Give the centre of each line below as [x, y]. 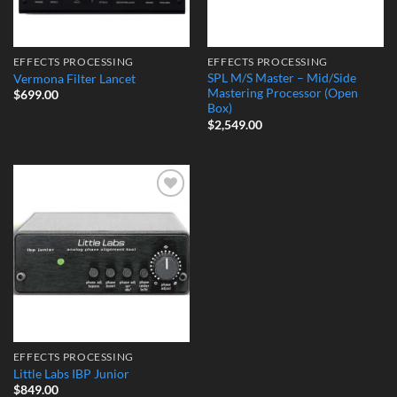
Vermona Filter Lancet [74, 78]
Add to [162, 209]
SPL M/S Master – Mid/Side [281, 78]
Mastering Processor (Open [282, 93]
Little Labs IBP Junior [71, 374]
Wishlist [163, 222]
